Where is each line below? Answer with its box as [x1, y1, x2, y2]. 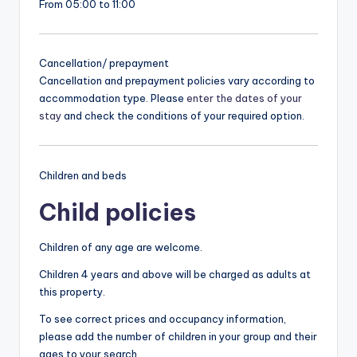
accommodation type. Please [39, 92, 186, 105]
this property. [39, 284, 105, 298]
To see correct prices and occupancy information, [39, 312, 286, 325]
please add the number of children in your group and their [39, 329, 317, 343]
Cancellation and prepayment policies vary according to [39, 74, 315, 88]
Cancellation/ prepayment [39, 57, 169, 70]
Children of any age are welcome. [39, 240, 202, 253]
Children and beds [39, 168, 127, 182]
